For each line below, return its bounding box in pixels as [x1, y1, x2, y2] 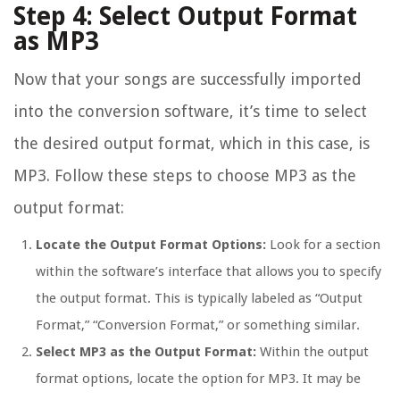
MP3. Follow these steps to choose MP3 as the [13, 166, 356, 186]
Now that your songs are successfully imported [13, 70, 362, 89]
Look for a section [266, 237, 380, 254]
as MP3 [13, 27, 98, 57]
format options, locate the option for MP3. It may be [36, 371, 361, 387]
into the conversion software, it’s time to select [13, 102, 367, 121]
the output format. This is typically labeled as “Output [36, 290, 362, 307]
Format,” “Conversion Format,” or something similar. [36, 317, 360, 334]
